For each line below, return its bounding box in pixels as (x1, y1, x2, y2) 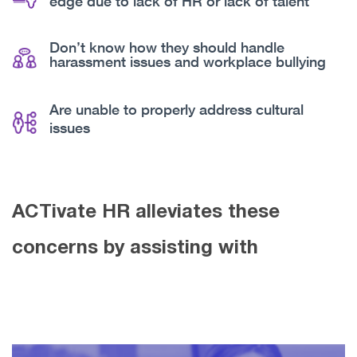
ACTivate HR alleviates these (12, 199, 280, 222)
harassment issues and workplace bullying (49, 53, 326, 71)
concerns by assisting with (12, 235, 258, 258)
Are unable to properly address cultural (49, 100, 304, 119)
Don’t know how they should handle (49, 38, 284, 57)
